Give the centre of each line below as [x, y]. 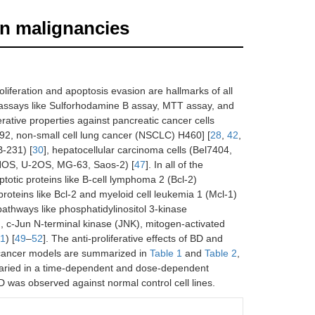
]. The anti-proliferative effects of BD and [133, 238]
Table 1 [166, 253]
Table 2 [221, 253]
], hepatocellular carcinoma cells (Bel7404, [138, 150]
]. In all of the [174, 165]
